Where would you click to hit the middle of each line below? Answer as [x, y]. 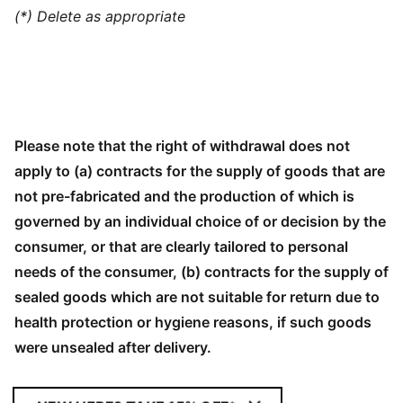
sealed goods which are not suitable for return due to [197, 297]
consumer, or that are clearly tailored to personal [181, 246]
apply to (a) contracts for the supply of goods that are [200, 171]
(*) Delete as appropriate [100, 16]
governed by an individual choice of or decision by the [200, 221]
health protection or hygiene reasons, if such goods [193, 322]
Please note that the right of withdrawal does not [182, 146]
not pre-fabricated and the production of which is [184, 196]
